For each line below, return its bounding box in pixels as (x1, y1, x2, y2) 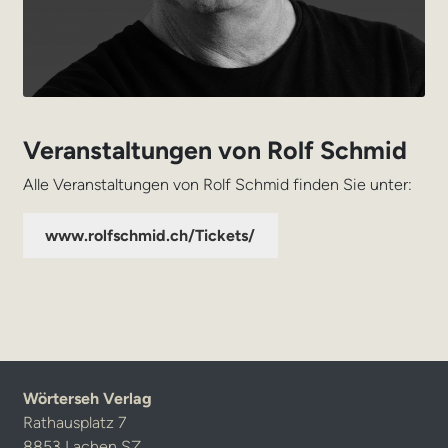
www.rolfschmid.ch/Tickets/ (45, 226, 256, 246)
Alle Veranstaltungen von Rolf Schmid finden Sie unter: (22, 175, 412, 195)
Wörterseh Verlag (22, 388, 152, 408)
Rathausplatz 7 (22, 412, 126, 432)
